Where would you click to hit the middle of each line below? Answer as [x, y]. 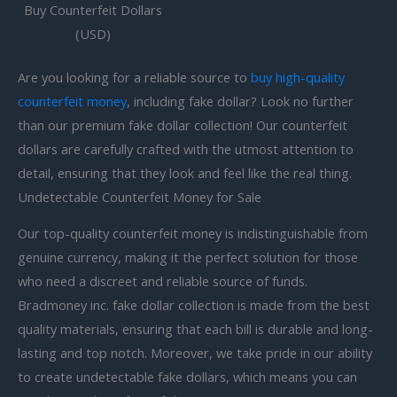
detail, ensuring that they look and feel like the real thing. [185, 172]
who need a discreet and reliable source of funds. [163, 281]
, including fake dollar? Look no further [240, 101]
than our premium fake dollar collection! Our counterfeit [183, 125]
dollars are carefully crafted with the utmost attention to [186, 148]
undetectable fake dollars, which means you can [217, 377]
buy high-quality [298, 77]
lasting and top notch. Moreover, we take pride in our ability [195, 353]
